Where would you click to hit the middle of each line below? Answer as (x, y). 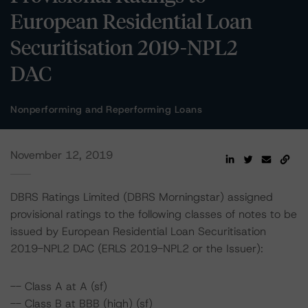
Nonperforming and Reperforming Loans (106, 109)
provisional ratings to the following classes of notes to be (154, 214)
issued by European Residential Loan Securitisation (138, 231)
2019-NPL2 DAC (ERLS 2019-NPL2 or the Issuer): (137, 249)
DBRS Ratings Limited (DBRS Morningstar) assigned (142, 197)
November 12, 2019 (62, 155)
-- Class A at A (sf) (59, 286)
